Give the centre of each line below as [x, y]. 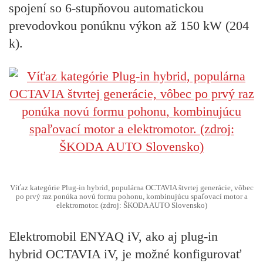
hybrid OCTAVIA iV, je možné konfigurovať [125, 254]
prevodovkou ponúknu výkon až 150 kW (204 [129, 25]
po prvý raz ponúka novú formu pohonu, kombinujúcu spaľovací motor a [131, 197]
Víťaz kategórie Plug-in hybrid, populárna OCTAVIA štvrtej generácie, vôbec [131, 188]
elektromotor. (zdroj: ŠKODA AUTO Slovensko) [131, 206]
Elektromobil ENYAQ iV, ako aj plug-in [113, 237]
